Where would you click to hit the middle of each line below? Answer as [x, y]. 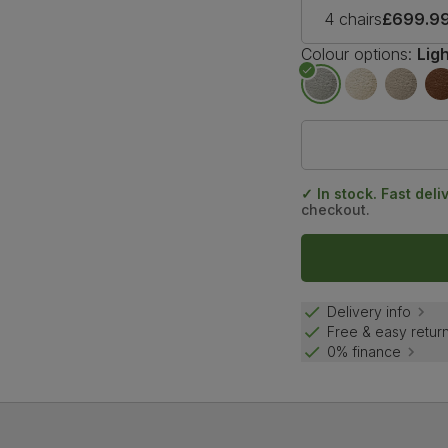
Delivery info [369, 312]
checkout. [336, 209]
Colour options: [357, 53]
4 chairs [353, 18]
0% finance [364, 352]
